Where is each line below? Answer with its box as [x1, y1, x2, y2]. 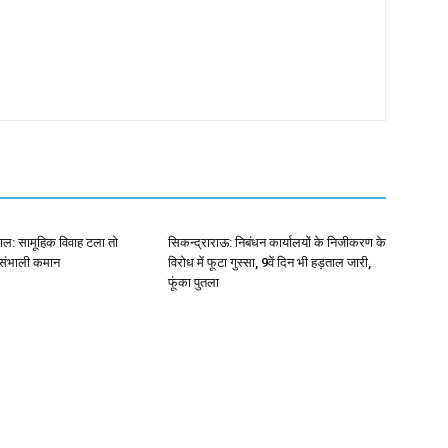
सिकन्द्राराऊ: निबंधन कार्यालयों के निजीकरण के [168, 235, 386, 250]
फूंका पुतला [168, 275, 219, 290]
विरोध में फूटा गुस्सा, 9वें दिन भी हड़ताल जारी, [168, 255, 371, 270]
